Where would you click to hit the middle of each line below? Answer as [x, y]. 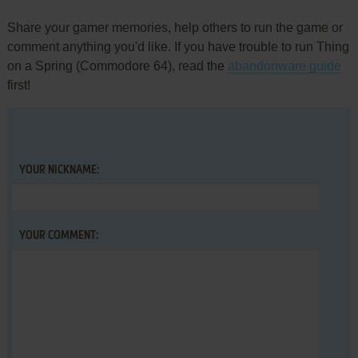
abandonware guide [284, 66]
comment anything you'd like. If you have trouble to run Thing [178, 46]
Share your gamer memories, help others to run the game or [175, 27]
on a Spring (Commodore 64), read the [117, 66]
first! [18, 85]
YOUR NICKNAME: [59, 170]
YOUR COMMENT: [58, 235]
